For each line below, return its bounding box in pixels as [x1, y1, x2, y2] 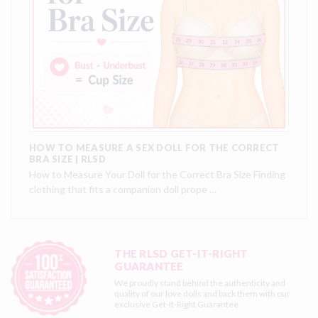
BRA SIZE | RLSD [29, 153, 106, 165]
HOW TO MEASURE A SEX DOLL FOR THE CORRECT [29, 141, 280, 153]
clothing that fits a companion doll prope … [29, 182, 216, 195]
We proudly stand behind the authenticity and [114, 277, 286, 288]
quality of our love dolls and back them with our [114, 287, 291, 299]
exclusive [114, 298, 153, 309]
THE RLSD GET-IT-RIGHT [114, 246, 248, 260]
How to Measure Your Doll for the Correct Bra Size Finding [29, 168, 285, 180]
